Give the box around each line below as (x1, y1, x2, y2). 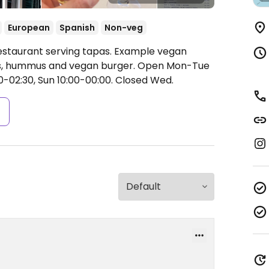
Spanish (59, 22, 95, 34)
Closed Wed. (113, 73, 174, 87)
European (8, 22, 50, 34)
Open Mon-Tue (138, 59, 210, 73)
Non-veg (104, 22, 143, 34)
